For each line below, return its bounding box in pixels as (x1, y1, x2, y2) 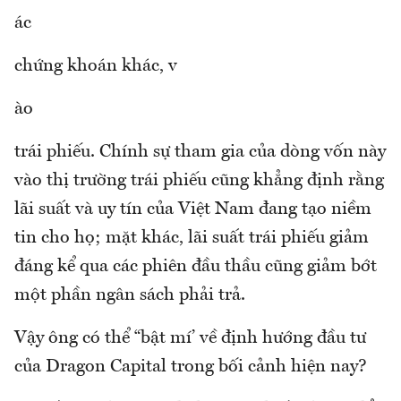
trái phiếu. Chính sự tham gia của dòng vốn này (14, 143, 386, 162)
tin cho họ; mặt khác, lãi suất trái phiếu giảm (14, 229, 369, 248)
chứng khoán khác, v (14, 57, 177, 76)
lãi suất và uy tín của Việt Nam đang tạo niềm (14, 200, 371, 219)
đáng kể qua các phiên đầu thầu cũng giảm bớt (14, 258, 377, 277)
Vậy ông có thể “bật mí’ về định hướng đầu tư (14, 329, 366, 348)
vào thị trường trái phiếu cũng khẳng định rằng (14, 172, 384, 191)
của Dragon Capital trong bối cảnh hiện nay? (14, 358, 367, 377)
